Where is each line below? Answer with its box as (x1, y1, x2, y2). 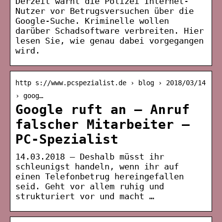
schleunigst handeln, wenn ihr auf (15, 161, 179, 171)
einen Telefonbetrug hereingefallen (15, 171, 184, 181)
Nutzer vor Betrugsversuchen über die (15, 5, 194, 16)
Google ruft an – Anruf (15, 102, 190, 117)
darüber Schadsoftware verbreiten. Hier (15, 25, 204, 36)
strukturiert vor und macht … (15, 191, 154, 201)
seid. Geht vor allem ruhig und (15, 181, 164, 191)
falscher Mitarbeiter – (15, 116, 190, 132)
